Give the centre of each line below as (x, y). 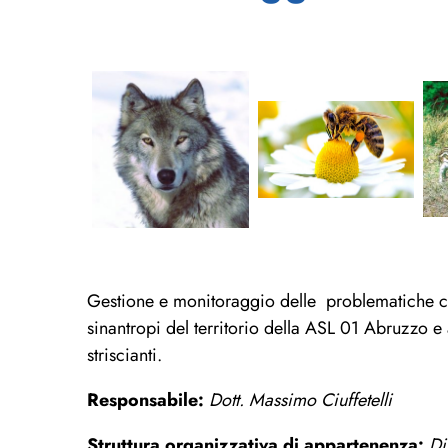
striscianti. (124, 355)
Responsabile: (145, 400)
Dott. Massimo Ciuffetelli (300, 400)
